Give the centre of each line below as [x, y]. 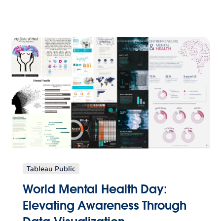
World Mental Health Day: [95, 189]
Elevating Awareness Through [105, 205]
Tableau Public [51, 168]
